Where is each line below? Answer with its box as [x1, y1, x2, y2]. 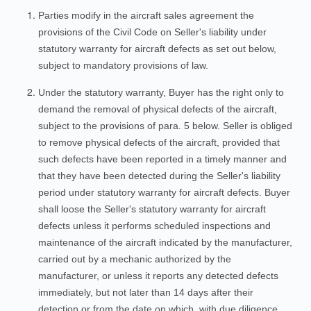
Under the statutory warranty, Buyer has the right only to [38, 87, 284, 98]
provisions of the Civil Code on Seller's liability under [38, 26, 267, 37]
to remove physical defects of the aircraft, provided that [38, 137, 280, 148]
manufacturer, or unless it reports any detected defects [38, 270, 278, 281]
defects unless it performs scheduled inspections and [38, 220, 271, 231]
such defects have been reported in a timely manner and [38, 153, 287, 165]
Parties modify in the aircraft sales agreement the [38, 10, 254, 21]
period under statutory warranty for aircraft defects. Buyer [38, 187, 290, 198]
